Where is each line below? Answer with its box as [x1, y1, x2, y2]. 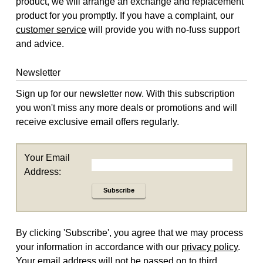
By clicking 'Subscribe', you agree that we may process [16, 227, 244, 238]
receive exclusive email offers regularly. [16, 116, 180, 127]
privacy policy [181, 241, 238, 252]
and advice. [16, 39, 65, 49]
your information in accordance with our [16, 241, 182, 252]
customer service [16, 25, 87, 35]
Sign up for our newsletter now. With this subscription [16, 88, 235, 99]
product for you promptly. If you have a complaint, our [16, 11, 234, 21]
